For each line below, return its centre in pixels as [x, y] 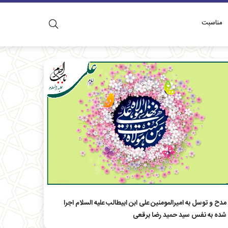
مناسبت [212, 23]
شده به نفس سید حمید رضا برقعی [179, 216]
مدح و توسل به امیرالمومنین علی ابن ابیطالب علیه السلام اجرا [145, 203]
